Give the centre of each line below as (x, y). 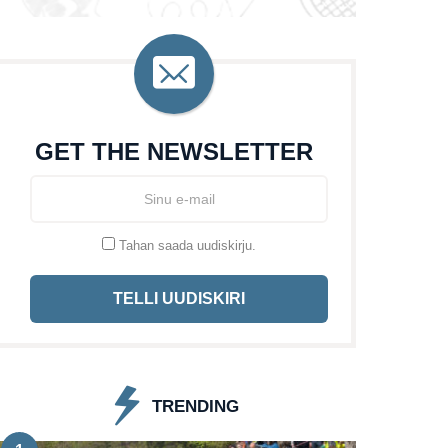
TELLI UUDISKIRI (179, 298)
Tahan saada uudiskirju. (186, 245)
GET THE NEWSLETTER (174, 151)
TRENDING (196, 406)
